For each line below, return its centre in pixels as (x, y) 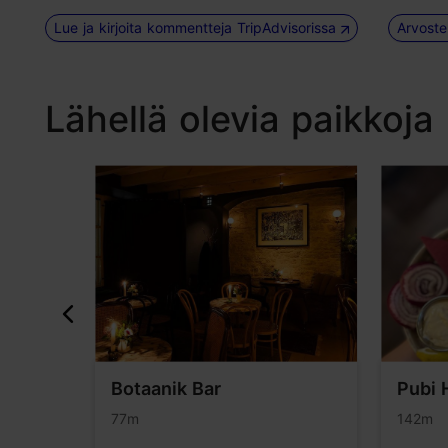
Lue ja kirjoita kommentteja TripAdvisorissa (197, 27)
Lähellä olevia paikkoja (239, 119)
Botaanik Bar (165, 388)
